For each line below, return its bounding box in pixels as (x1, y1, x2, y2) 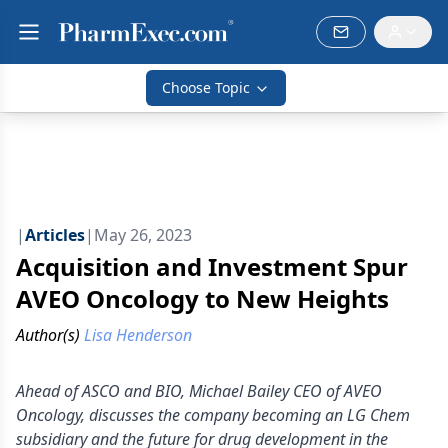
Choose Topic (162, 78, 250, 97)
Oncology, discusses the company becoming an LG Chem (16, 404, 410, 426)
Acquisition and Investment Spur (16, 250, 408, 283)
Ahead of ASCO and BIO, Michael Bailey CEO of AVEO (16, 380, 382, 402)
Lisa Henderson (84, 324, 192, 346)
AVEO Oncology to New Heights (16, 282, 389, 315)
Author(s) (16, 324, 80, 346)
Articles (25, 224, 85, 246)
